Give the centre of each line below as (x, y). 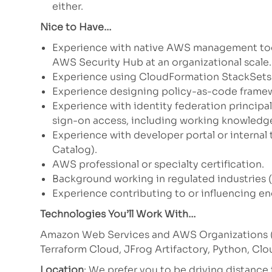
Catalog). (75, 150)
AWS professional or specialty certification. (158, 165)
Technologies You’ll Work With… (118, 214)
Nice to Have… (76, 27)
